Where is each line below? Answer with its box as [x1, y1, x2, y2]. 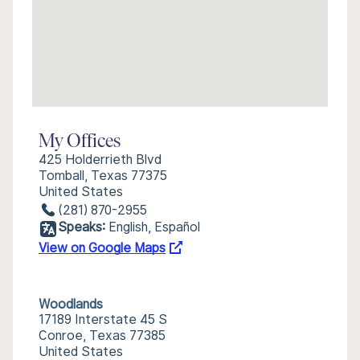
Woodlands [39, 297, 103, 312]
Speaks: [58, 219, 105, 235]
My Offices [39, 133, 121, 152]
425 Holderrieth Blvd [39, 152, 162, 167]
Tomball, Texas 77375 [39, 168, 167, 183]
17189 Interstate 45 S [39, 312, 167, 327]
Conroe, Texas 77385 [39, 328, 166, 343]
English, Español [108, 219, 200, 235]
